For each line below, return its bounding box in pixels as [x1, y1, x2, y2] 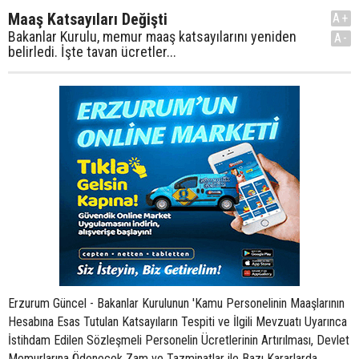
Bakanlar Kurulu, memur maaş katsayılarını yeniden [8, 28, 296, 45]
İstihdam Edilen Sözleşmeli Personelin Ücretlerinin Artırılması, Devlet [8, 333, 349, 348]
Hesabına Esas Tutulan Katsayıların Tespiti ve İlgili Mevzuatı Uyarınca [8, 314, 347, 329]
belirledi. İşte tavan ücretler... [8, 43, 176, 60]
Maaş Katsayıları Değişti [8, 10, 167, 29]
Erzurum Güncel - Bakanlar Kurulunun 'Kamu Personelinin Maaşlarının [8, 296, 345, 311]
